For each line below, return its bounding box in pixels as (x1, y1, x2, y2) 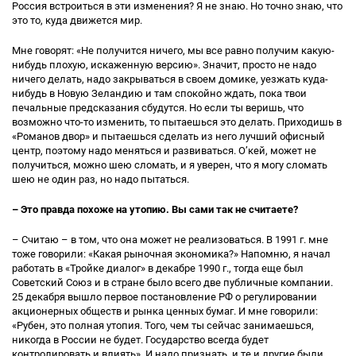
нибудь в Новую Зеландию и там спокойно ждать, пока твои (12, 87, 307, 99)
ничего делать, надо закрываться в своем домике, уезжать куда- (12, 73, 328, 85)
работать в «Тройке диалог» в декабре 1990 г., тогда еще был (12, 262, 304, 274)
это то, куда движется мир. (12, 14, 142, 26)
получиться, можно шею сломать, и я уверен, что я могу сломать (12, 159, 327, 171)
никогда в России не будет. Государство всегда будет (12, 334, 269, 346)
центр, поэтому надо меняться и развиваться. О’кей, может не (12, 145, 316, 157)
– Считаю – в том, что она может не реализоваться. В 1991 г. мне (12, 234, 328, 246)
